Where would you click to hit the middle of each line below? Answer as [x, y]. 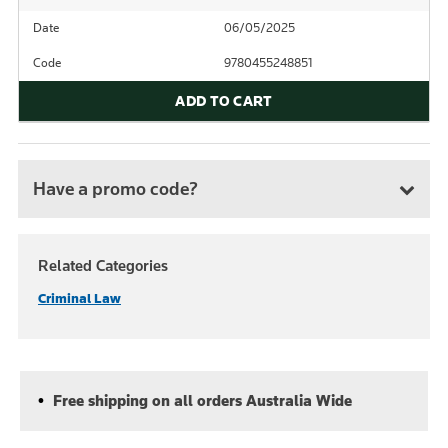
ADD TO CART [224, 101]
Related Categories [103, 265]
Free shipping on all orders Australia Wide [200, 400]
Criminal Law [79, 298]
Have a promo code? [115, 188]
